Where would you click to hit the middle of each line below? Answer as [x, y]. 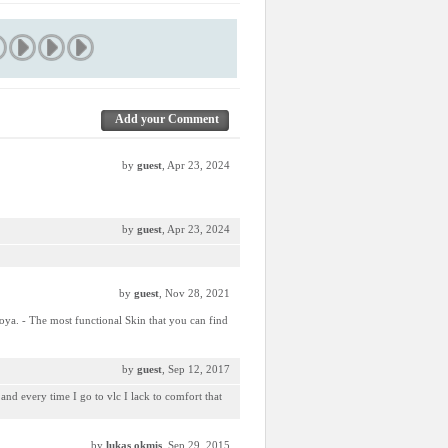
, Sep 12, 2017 [196, 369]
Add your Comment [167, 119]
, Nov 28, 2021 [194, 293]
